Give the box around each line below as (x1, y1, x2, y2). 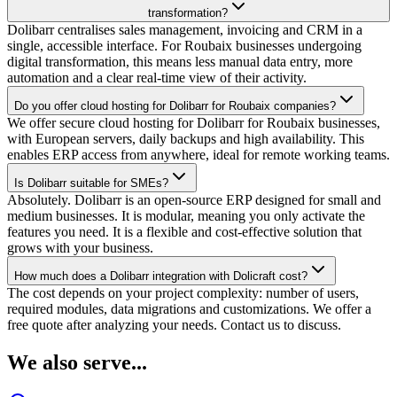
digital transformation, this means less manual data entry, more (7, 53, 353, 69)
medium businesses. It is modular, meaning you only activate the (7, 207, 365, 223)
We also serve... (7, 350, 147, 374)
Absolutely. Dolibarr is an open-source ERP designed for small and (7, 191, 381, 207)
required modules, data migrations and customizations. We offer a (7, 300, 371, 316)
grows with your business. (7, 239, 153, 255)
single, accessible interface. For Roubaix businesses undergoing (7, 37, 362, 53)
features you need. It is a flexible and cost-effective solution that (7, 223, 362, 239)
